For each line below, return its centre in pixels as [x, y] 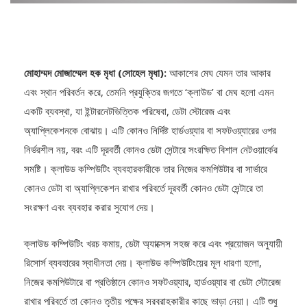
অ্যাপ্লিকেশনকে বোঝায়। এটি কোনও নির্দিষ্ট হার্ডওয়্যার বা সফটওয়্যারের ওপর [150, 130]
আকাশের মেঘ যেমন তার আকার [220, 72]
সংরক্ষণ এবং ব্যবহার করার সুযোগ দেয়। [89, 207]
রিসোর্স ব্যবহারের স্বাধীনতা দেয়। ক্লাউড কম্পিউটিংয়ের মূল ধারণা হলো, [143, 262]
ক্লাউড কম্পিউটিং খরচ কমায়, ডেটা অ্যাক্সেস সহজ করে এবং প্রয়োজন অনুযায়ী [153, 243]
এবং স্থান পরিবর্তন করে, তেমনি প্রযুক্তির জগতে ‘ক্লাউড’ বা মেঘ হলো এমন [149, 91]
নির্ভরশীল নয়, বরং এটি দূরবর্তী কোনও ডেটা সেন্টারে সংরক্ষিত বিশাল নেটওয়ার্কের [151, 149]
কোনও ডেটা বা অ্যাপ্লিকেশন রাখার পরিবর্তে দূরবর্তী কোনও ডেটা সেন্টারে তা [144, 187]
